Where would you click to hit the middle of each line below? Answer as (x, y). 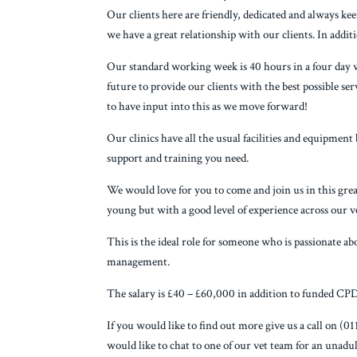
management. (139, 262)
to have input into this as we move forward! (208, 107)
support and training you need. (178, 159)
